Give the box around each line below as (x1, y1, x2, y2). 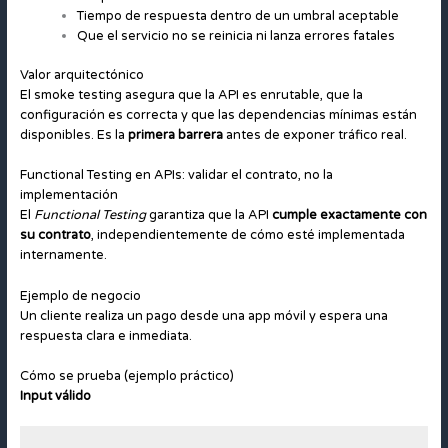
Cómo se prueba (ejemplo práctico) (19, 367, 234, 384)
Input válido (19, 387, 91, 404)
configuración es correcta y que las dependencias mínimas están (19, 106, 417, 123)
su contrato (19, 227, 91, 244)
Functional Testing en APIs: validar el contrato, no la (19, 167, 333, 184)
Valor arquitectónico (19, 66, 144, 83)
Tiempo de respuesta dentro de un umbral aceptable (77, 7, 400, 24)
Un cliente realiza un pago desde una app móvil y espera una (19, 307, 388, 324)
